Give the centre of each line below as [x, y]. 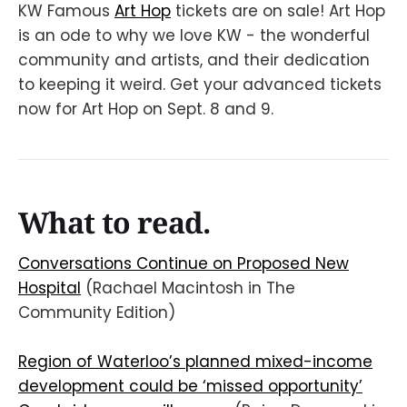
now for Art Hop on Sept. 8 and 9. [146, 109]
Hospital [50, 288]
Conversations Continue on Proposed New [184, 263]
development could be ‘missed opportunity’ [190, 386]
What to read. [114, 222]
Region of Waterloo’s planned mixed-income [195, 361]
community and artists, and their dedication [194, 60]
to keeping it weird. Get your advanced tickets [200, 84]
